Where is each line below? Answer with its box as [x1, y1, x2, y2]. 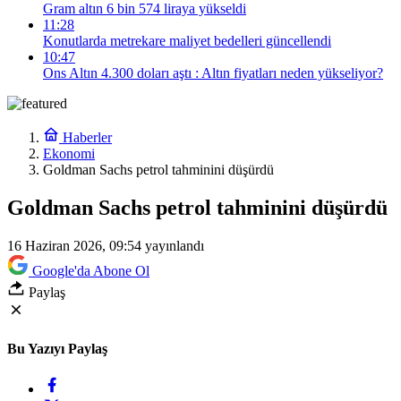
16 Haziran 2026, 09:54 [7, 237, 141, 253]
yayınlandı [141, 237, 204, 253]
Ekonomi [43, 146, 95, 161]
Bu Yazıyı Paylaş [7, 341, 107, 357]
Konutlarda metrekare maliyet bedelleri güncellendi [43, 33, 331, 48]
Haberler [59, 130, 112, 145]
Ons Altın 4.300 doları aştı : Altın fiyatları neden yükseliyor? [43, 65, 383, 81]
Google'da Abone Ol [32, 262, 149, 278]
